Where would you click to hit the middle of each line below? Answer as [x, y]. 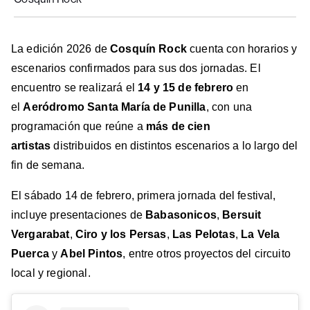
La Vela [261, 234]
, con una [229, 107]
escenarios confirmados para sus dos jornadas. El [136, 68]
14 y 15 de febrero [186, 87]
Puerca [30, 253]
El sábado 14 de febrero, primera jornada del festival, [144, 195]
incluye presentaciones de [79, 215]
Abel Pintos [92, 253]
